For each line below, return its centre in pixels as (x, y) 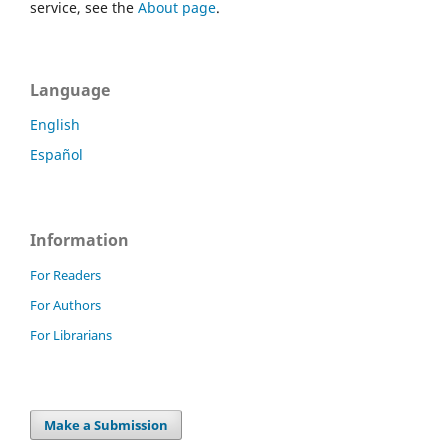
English (55, 125)
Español (56, 155)
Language (70, 90)
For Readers (65, 275)
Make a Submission (106, 425)
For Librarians (71, 335)
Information (79, 240)
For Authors (65, 305)
